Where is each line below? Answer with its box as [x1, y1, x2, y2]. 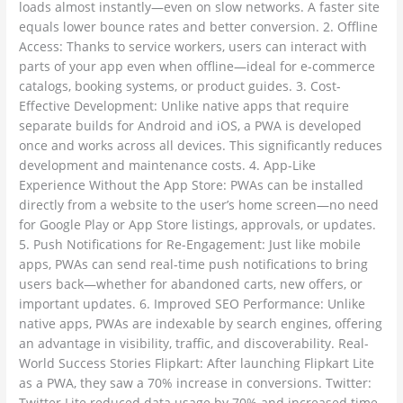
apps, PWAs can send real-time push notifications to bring [19, 255, 369, 273]
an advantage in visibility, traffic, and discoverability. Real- [19, 334, 370, 352]
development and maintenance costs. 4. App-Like [19, 156, 317, 174]
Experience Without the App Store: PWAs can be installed [19, 175, 364, 193]
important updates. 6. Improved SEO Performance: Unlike [19, 294, 366, 312]
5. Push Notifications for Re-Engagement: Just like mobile [19, 235, 362, 253]
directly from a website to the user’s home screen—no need [19, 195, 380, 213]
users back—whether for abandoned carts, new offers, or [19, 274, 363, 292]
